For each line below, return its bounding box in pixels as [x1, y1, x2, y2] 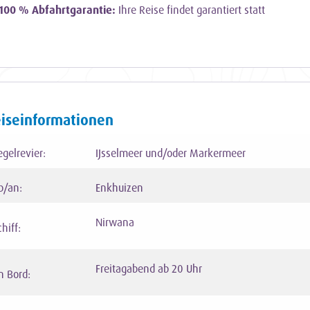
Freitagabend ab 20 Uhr [95, 262, 202, 276]
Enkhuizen [95, 181, 143, 195]
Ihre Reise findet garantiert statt [115, 3, 265, 17]
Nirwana [95, 215, 134, 230]
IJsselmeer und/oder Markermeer [95, 146, 246, 161]
